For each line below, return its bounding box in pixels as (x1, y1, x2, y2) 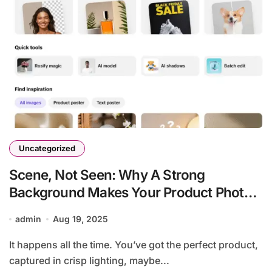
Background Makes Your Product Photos (9, 184, 259, 201)
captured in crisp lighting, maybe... (9, 254, 169, 267)
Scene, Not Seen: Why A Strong (9, 166, 205, 183)
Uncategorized (19, 143, 75, 154)
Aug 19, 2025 (52, 214, 108, 225)
